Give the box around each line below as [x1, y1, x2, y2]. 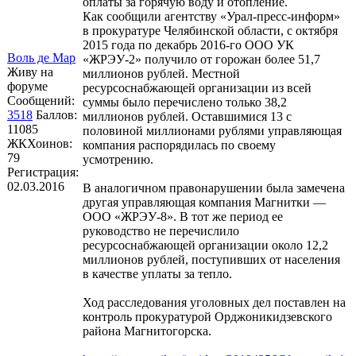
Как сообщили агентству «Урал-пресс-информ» [83, 9, 340, 23]
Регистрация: [7, 164, 79, 179]
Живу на [7, 64, 53, 79]
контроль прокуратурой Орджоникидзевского [83, 309, 332, 323]
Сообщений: [7, 93, 75, 107]
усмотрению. [83, 152, 153, 166]
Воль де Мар [7, 50, 75, 64]
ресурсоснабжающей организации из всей [83, 80, 311, 95]
